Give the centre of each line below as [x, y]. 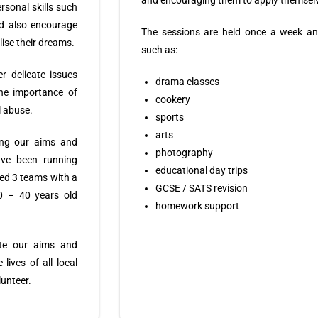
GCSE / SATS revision [202, 188]
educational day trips [202, 170]
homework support [197, 206]
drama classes [187, 82]
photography [184, 153]
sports [170, 117]
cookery [173, 99]
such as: [159, 50]
